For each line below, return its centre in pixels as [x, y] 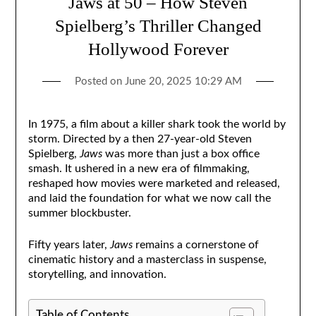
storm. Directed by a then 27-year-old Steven [140, 139]
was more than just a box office [181, 153]
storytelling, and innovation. [97, 274]
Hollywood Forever [158, 49]
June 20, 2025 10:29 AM [183, 81]
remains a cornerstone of [195, 244]
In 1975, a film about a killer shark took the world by [157, 124]
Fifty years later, [69, 244]
